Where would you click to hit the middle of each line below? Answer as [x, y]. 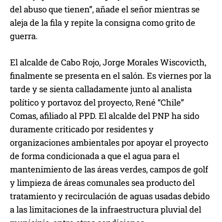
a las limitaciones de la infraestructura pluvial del [106, 210]
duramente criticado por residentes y [82, 129]
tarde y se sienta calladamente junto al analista [101, 89]
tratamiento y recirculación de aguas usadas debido [110, 196]
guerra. [24, 36]
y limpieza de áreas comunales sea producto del [102, 183]
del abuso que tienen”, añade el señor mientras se [105, 9]
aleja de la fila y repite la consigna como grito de [103, 23]
